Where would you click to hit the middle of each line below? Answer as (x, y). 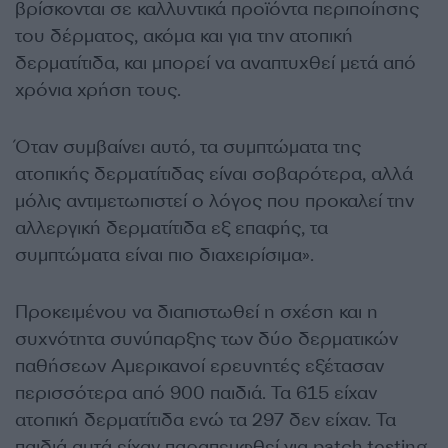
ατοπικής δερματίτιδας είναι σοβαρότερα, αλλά (214, 174)
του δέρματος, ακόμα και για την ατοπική (184, 36)
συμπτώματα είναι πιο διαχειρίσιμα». (164, 255)
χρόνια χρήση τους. (98, 90)
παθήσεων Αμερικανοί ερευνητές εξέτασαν (199, 366)
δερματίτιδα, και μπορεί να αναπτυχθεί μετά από (215, 63)
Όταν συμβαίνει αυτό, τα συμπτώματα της (188, 147)
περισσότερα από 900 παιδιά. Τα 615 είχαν (196, 393)
